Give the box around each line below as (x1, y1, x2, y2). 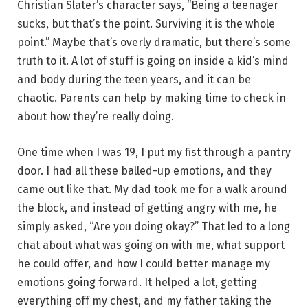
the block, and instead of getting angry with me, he (17, 201, 277, 214)
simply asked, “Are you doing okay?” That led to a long (17, 219, 290, 233)
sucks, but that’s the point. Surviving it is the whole (17, 16, 275, 30)
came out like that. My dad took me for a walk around (17, 182, 287, 196)
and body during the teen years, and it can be (17, 72, 251, 86)
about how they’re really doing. (17, 109, 174, 123)
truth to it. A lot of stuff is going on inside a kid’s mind (17, 54, 289, 67)
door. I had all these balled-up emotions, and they (17, 164, 272, 177)
